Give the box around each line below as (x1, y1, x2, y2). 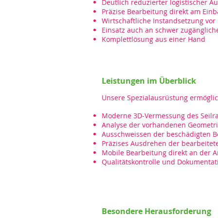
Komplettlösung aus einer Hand (102, 35, 205, 44)
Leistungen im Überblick (102, 75, 196, 86)
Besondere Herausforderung (102, 206, 211, 217)
